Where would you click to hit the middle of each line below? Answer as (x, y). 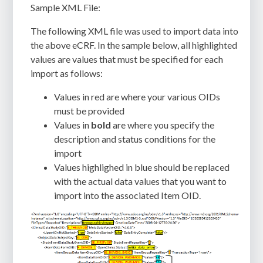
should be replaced (192, 167)
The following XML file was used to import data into (135, 31)
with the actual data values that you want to (141, 181)
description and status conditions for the (135, 139)
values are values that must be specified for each (127, 59)
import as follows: (67, 73)
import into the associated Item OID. (128, 195)
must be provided (90, 111)
